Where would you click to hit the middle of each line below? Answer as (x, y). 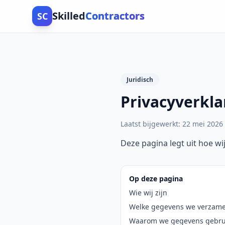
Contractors (115, 16)
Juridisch (140, 80)
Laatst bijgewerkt (149, 124)
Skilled (69, 16)
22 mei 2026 (203, 124)
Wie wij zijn (148, 193)
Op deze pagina (156, 179)
